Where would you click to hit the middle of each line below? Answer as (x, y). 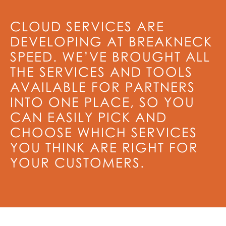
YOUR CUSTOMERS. (77, 162)
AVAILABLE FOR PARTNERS (103, 87)
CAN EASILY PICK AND (89, 117)
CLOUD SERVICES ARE (87, 26)
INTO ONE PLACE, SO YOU (102, 102)
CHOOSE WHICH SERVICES (104, 132)
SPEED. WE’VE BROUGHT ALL (110, 56)
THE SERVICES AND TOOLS (101, 71)
